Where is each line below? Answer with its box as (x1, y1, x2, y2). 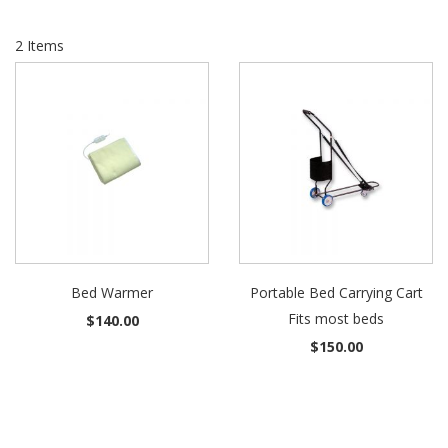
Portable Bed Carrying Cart (249, 283, 423, 302)
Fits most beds (288, 309, 384, 328)
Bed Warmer (71, 283, 153, 302)
